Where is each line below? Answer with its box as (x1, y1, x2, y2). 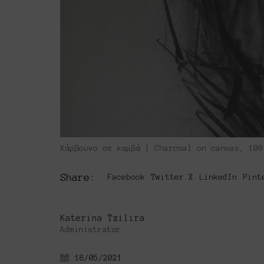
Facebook (107, 172, 145, 181)
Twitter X (151, 172, 193, 181)
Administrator (60, 225, 121, 234)
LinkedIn (199, 172, 237, 181)
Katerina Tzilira (60, 213, 145, 223)
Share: (60, 171, 95, 183)
